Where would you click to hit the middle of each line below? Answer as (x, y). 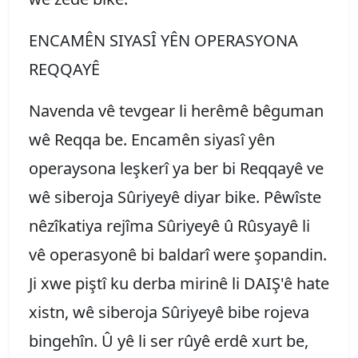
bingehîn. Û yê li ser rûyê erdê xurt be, (169, 340)
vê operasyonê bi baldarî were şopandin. (178, 254)
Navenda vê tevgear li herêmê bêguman (176, 110)
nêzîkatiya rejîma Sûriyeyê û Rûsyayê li (169, 225)
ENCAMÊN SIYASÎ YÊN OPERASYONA (163, 40)
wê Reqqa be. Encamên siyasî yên (152, 139)
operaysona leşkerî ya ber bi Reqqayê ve (176, 168)
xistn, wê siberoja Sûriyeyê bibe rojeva (169, 312)
